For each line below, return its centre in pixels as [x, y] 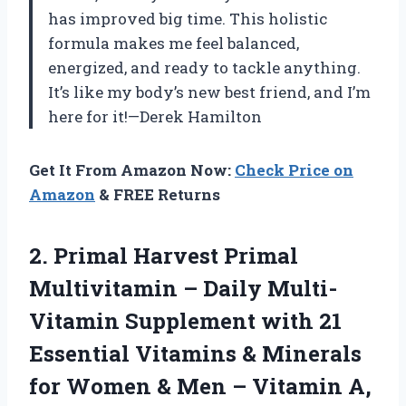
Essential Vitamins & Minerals [195, 354]
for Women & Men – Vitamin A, [200, 387]
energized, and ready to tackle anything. [204, 68]
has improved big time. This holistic [188, 19]
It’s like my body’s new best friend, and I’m [209, 92]
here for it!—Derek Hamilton [155, 117]
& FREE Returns [158, 195]
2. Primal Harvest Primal [164, 256]
